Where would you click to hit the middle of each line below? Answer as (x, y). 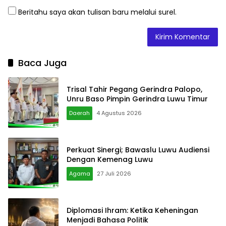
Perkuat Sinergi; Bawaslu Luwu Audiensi (138, 150)
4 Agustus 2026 (119, 113)
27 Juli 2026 (114, 173)
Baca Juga (42, 63)
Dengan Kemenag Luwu (110, 159)
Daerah (79, 113)
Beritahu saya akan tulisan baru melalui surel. (97, 12)
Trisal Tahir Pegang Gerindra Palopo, (134, 89)
